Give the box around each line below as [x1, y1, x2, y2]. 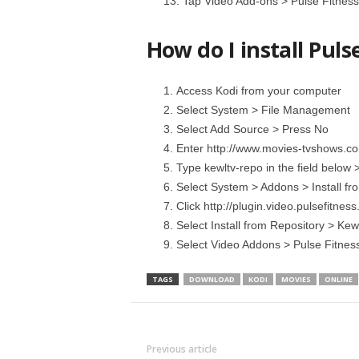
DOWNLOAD [188, 274, 235, 284]
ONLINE [324, 274, 353, 284]
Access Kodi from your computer [175, 84, 341, 97]
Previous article [146, 342, 217, 356]
